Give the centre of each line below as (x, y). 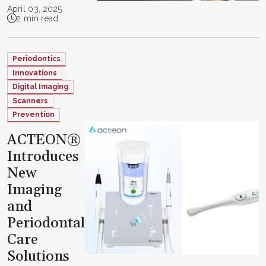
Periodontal (46, 223)
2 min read (37, 18)
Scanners (30, 101)
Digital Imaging (40, 87)
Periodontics (37, 59)
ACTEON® (44, 140)
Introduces (43, 156)
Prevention (34, 115)
